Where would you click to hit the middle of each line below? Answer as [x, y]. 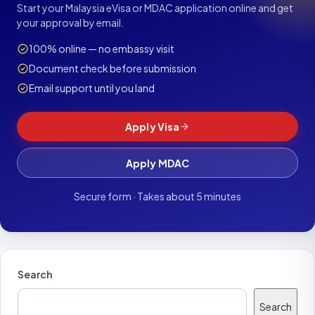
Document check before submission [112, 68]
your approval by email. [70, 22]
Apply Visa [152, 127]
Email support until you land [92, 88]
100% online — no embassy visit [102, 48]
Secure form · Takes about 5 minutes [157, 197]
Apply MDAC [157, 163]
